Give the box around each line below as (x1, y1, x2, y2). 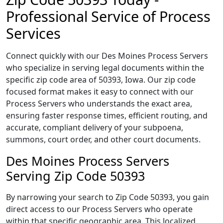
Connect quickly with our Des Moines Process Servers (6, 50, 208, 61)
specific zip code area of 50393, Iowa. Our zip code (6, 74, 196, 85)
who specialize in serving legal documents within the (6, 62, 204, 73)
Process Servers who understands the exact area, (6, 98, 192, 109)
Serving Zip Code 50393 (6, 167, 145, 184)
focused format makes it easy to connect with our (6, 86, 194, 97)
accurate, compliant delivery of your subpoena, (6, 122, 183, 133)
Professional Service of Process (6, 6, 211, 26)
